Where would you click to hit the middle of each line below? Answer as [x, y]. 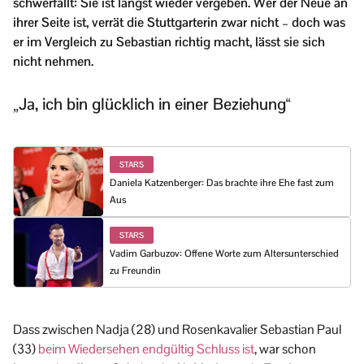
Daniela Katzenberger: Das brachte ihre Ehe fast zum [222, 182]
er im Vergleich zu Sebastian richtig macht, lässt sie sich [169, 41]
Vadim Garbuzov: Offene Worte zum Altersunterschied [224, 253]
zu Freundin [135, 270]
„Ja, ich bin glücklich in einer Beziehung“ [152, 104]
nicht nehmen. [53, 61]
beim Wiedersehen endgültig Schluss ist [146, 349]
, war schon [285, 349]
